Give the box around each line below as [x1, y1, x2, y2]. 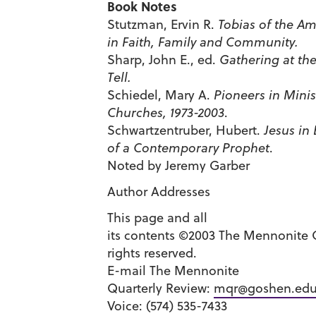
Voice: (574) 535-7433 [107, 297, 227, 315]
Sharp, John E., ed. [107, 51, 216, 68]
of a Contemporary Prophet [107, 139, 269, 157]
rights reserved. [107, 244, 197, 262]
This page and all [107, 209, 207, 226]
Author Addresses [107, 183, 210, 200]
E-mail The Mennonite [107, 262, 239, 279]
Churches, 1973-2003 [107, 104, 224, 121]
